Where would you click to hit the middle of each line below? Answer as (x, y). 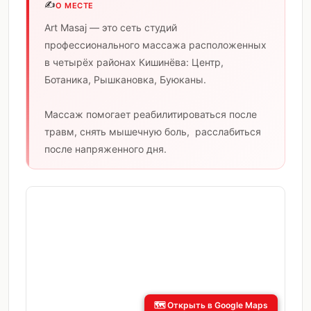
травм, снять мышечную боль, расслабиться (153, 132)
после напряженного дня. (106, 149)
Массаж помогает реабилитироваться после (151, 114)
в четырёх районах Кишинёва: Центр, (134, 62)
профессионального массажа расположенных (155, 45)
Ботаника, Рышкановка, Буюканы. (125, 79)
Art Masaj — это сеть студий (111, 27)
